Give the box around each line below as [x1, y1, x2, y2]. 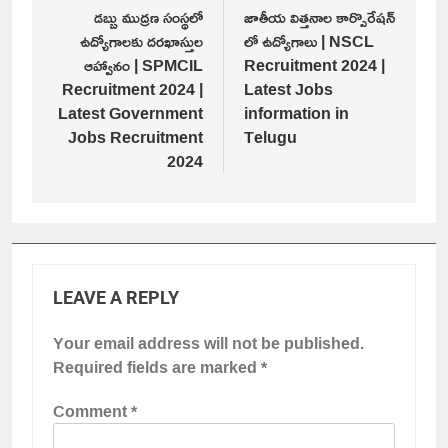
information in [244, 98, 349, 129]
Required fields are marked [53, 352, 261, 383]
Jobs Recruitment [68, 122, 203, 153]
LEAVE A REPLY [53, 288, 179, 309]
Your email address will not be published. [53, 328, 364, 359]
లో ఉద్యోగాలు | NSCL [244, 26, 374, 57]
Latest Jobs [244, 74, 333, 105]
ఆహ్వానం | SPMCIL [84, 50, 203, 81]
